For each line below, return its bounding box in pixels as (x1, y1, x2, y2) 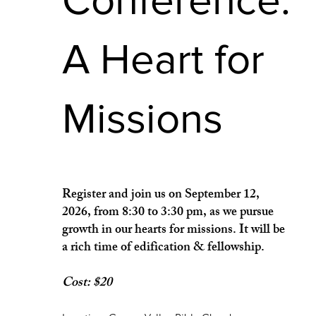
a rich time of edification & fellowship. (61, 237, 265, 260)
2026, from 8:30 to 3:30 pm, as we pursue (61, 202, 274, 225)
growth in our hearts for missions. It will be (61, 219, 285, 243)
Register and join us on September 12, (61, 184, 260, 207)
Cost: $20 (61, 272, 112, 296)
